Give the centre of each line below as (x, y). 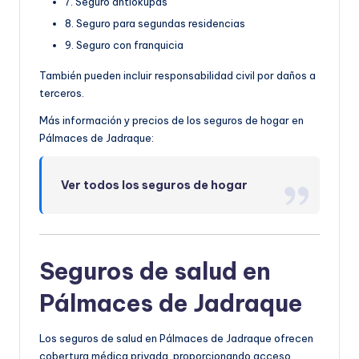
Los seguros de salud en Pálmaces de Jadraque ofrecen (176, 339)
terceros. (62, 93)
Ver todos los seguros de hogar (155, 185)
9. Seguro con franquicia (124, 44)
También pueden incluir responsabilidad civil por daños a (177, 75)
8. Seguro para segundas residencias (155, 23)
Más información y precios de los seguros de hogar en (171, 120)
